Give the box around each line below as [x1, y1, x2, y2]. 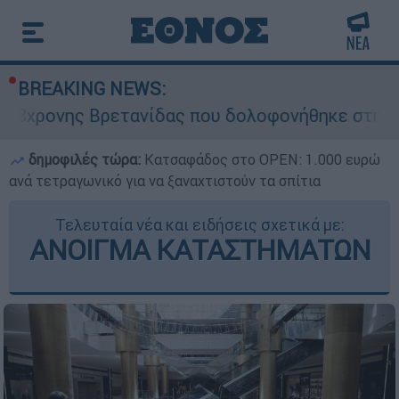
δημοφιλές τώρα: [25, 151, 144, 168]
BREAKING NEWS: [18, 77, 166, 100]
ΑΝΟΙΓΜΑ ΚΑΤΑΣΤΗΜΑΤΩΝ [28, 232, 370, 267]
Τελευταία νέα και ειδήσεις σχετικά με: [54, 215, 345, 235]
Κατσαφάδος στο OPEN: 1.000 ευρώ [144, 151, 380, 168]
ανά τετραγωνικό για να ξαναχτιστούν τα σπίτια [9, 172, 321, 190]
